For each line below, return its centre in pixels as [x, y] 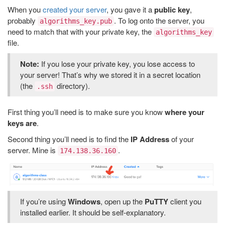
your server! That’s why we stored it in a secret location [110, 75]
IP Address [150, 139]
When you [25, 9]
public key [172, 10]
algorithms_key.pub [76, 21]
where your [185, 112]
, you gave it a [130, 9]
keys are [22, 123]
